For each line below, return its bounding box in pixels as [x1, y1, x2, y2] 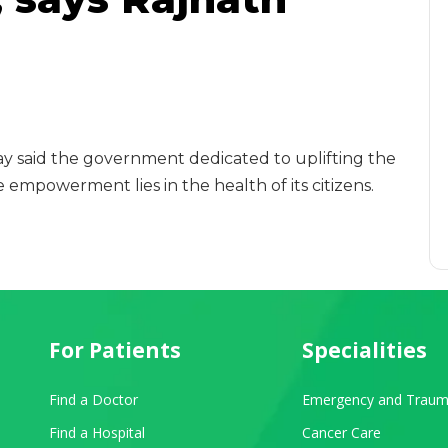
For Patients [49, 335, 181, 364]
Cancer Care [302, 422, 382, 442]
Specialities [302, 335, 428, 364]
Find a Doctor [49, 389, 138, 409]
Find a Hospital [49, 422, 145, 442]
